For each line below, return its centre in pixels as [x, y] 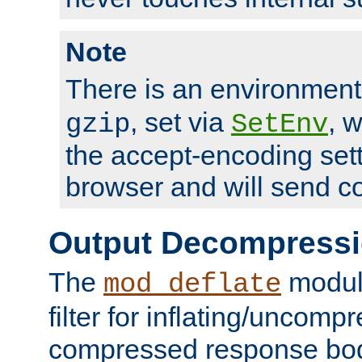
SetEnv [280, 124]
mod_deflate [192, 284]
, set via [181, 122]
